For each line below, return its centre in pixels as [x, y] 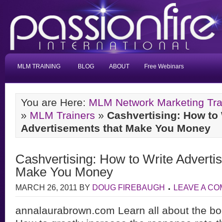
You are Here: [55, 102]
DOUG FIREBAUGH [129, 187]
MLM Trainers [62, 115]
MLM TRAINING [39, 66]
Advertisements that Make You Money [116, 128]
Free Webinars [164, 66]
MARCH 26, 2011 [46, 187]
